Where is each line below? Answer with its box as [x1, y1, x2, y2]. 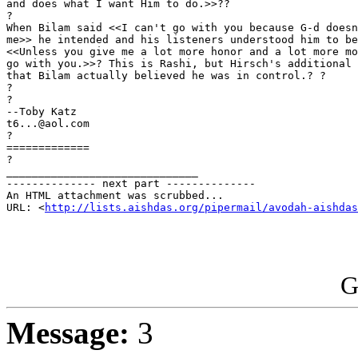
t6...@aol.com [6, 117, 89, 130]
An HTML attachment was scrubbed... [6, 189, 224, 202]
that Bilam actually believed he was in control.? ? [6, 70, 326, 82]
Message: [6, 316, 129, 351]
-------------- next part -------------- [6, 177, 256, 190]
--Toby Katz [6, 105, 77, 118]
